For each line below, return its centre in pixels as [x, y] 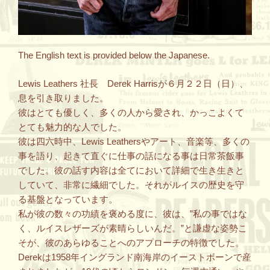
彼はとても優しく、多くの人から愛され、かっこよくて [131, 112]
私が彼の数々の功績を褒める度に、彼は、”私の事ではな [133, 213]
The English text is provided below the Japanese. [114, 55]
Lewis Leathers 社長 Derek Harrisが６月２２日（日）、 [133, 83]
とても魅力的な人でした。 [72, 127]
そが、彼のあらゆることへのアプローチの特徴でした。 [131, 242]
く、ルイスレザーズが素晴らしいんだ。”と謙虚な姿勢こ [133, 228]
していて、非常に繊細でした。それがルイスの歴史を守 [131, 184]
